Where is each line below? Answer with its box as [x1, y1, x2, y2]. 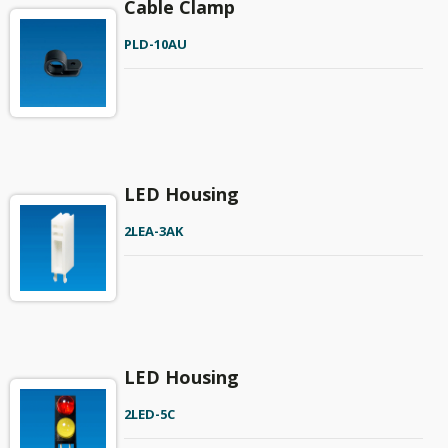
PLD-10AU [123, 35, 187, 54]
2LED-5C [123, 405, 175, 424]
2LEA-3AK [123, 221, 183, 240]
